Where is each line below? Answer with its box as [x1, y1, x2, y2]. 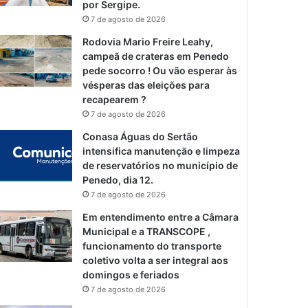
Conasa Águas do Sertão [82, 130, 199, 142]
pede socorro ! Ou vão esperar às [82, 64, 238, 76]
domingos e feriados [82, 268, 180, 280]
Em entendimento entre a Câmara [82, 210, 239, 223]
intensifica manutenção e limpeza [82, 144, 241, 157]
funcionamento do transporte [82, 239, 222, 252]
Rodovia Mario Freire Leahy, [82, 35, 214, 47]
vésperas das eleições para [82, 78, 210, 91]
